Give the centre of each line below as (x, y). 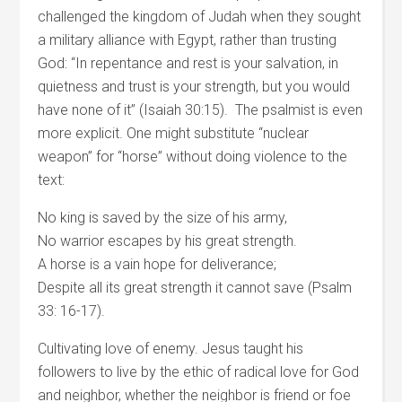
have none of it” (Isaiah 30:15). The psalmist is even (201, 110)
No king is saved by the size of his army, (163, 218)
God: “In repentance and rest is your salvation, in (188, 63)
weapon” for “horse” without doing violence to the (193, 157)
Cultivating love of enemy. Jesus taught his (171, 349)
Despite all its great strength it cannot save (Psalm (195, 288)
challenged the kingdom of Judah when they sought (200, 17)
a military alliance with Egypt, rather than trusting (188, 40)
